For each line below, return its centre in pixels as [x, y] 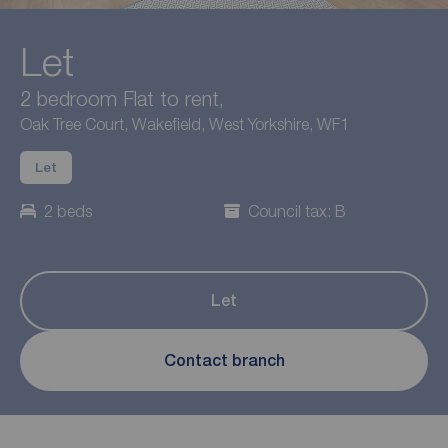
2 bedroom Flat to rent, [122, 97]
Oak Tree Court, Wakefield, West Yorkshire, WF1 [184, 123]
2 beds [68, 210]
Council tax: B [297, 210]
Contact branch [224, 361]
